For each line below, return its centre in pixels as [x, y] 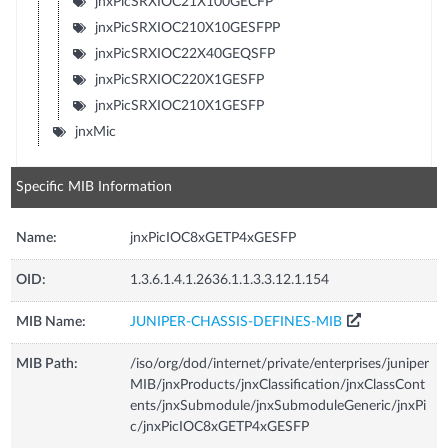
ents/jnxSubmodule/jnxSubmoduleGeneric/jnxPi [278, 405]
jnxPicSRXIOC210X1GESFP [179, 105]
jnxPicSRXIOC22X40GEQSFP [184, 53]
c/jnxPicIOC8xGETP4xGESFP [220, 426]
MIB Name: [51, 321]
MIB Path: [47, 363]
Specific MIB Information [94, 186]
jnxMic [95, 131]
